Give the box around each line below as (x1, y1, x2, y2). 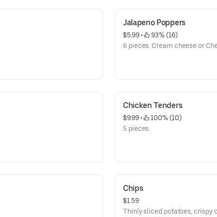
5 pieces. (123, 124, 151, 132)
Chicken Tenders (123, 101, 183, 110)
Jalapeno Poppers (123, 18, 186, 27)
